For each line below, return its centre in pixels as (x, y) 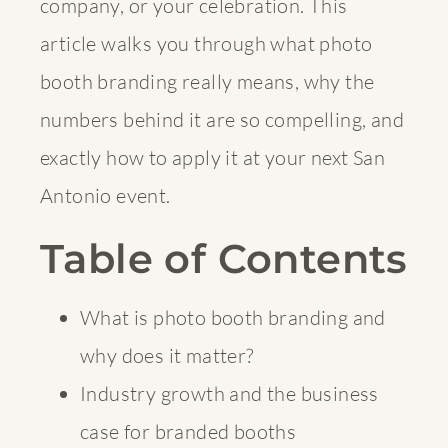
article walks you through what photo (206, 43)
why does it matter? (167, 355)
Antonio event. (105, 195)
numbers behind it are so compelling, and (222, 119)
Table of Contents (224, 258)
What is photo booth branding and (233, 317)
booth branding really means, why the (207, 81)
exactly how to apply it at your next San (212, 157)
